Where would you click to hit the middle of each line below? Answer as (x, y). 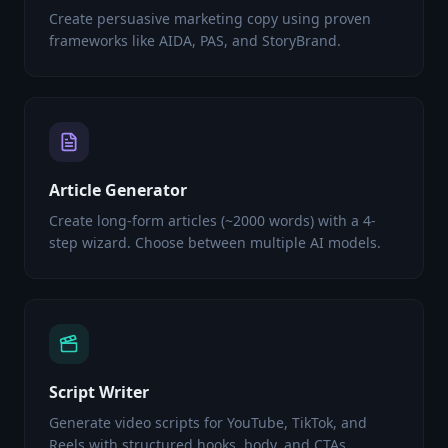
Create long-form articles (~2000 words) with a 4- (212, 220)
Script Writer (99, 392)
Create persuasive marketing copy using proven (210, 18)
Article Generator (118, 190)
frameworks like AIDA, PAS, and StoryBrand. (195, 40)
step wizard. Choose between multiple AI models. (215, 242)
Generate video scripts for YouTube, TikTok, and (208, 422)
